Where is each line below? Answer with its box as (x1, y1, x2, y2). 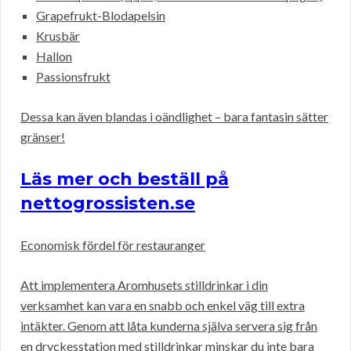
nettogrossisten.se (20, 193, 195, 215)
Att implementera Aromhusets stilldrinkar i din (20, 277, 268, 293)
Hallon (36, 49, 72, 64)
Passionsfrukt (36, 69, 110, 85)
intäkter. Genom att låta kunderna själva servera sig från (20, 318, 317, 334)
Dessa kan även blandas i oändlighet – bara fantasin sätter (20, 109, 328, 125)
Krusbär (36, 28, 80, 44)
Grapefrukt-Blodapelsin (36, 8, 165, 24)
